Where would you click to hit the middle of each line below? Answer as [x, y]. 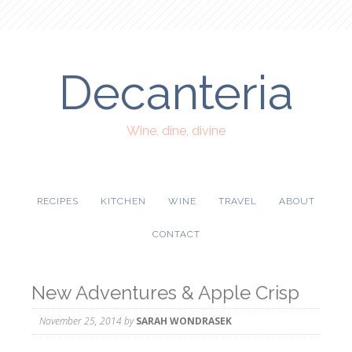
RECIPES [58, 201]
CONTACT [176, 234]
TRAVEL [238, 201]
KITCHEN [123, 201]
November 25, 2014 [81, 321]
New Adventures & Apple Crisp [165, 293]
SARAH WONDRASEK [184, 321]
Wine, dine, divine [176, 131]
